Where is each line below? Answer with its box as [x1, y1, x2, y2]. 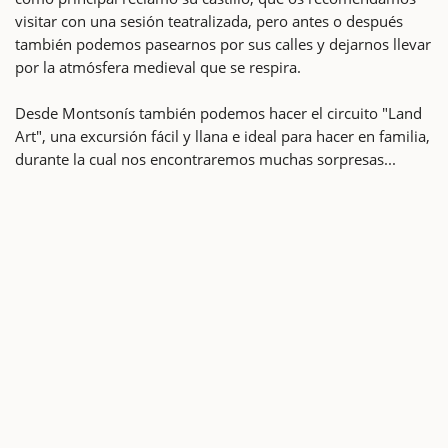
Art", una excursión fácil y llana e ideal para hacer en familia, [15, 125, 430, 146]
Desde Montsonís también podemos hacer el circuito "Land [15, 102, 422, 123]
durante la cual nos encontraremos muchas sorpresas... [15, 148, 396, 169]
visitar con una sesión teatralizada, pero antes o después [15, 10, 403, 31]
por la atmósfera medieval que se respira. [15, 56, 301, 77]
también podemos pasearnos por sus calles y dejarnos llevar [15, 33, 431, 54]
